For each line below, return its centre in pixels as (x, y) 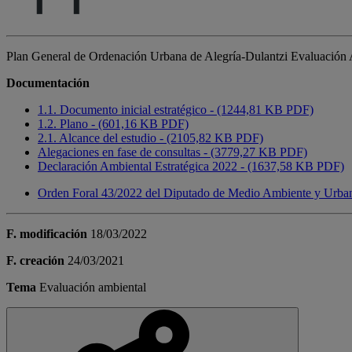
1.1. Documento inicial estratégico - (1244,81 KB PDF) (176, 110)
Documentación (48, 83)
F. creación (35, 261)
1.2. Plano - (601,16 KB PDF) (113, 124)
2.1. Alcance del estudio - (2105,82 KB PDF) (150, 138)
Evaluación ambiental (93, 288)
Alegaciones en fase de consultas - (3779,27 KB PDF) (172, 152)
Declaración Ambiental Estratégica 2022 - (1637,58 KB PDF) (191, 167)
